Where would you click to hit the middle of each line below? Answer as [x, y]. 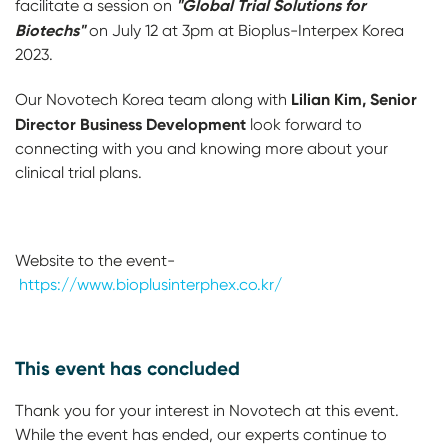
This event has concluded [127, 368]
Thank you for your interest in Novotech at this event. [207, 410]
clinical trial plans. [80, 172]
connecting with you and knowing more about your [201, 148]
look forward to [304, 124]
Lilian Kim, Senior [354, 99]
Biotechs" [50, 30]
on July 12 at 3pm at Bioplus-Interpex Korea [244, 30]
